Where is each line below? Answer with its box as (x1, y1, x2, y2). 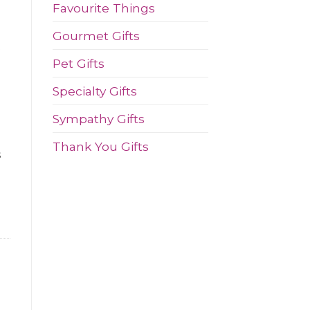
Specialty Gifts (53, 83, 137, 98)
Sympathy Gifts (53, 111, 145, 126)
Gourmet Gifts (53, 28, 140, 43)
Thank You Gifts (53, 138, 149, 154)
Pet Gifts (53, 55, 104, 71)
